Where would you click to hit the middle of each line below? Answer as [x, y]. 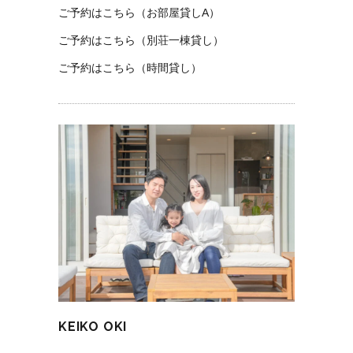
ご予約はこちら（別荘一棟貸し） [141, 40]
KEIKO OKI [93, 326]
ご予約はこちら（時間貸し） [130, 67]
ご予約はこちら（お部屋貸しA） [139, 12]
